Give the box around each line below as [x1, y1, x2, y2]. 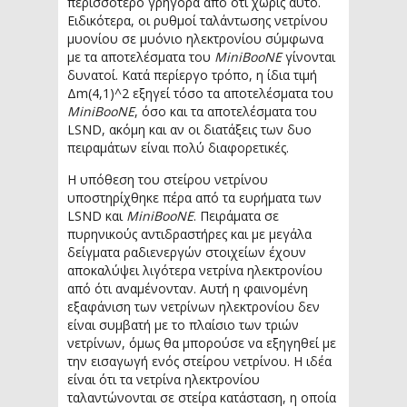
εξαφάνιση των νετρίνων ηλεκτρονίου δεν [67, 297, 320, 315]
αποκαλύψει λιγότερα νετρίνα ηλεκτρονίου [67, 261, 323, 279]
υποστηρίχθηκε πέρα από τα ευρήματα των [67, 188, 322, 206]
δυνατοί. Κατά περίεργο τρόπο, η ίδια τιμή [67, 65, 317, 84]
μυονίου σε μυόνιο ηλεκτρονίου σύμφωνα [67, 29, 323, 47]
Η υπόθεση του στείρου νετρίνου [67, 170, 268, 188]
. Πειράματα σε [194, 206, 279, 224]
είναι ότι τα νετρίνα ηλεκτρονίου [67, 370, 260, 388]
